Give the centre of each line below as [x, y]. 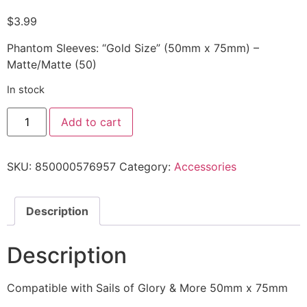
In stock [26, 90]
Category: [147, 166]
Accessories [205, 166]
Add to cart [91, 122]
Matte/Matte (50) [52, 64]
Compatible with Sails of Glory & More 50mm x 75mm [147, 288]
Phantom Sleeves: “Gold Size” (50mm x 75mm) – [133, 48]
